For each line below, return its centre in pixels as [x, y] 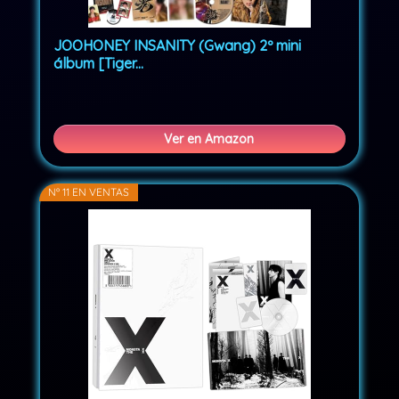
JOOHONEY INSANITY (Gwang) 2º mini [178, 46]
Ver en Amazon [208, 139]
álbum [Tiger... [99, 64]
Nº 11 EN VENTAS [89, 192]
